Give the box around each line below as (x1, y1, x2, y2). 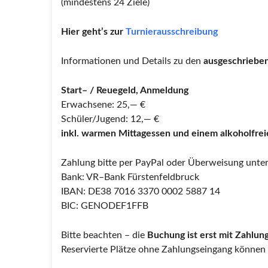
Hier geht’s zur (61, 27, 126, 36)
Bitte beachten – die (61, 230, 147, 240)
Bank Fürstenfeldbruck (104, 172, 199, 182)
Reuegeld (96, 86, 136, 95)
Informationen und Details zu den (61, 56, 203, 66)
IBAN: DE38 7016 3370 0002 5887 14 (61, 187, 220, 196)
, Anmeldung (136, 86, 188, 95)
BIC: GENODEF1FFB (61, 201, 148, 211)
